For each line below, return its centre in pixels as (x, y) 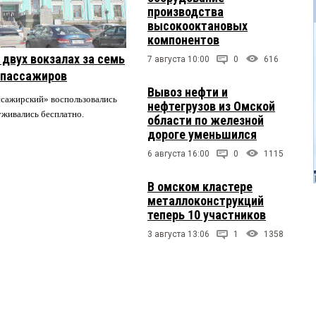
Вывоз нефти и (188, 92)
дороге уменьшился (202, 134)
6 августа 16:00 (178, 153)
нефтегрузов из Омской (211, 106)
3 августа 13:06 (178, 234)
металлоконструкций (206, 200)
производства (186, 11)
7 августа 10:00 (178, 59)
